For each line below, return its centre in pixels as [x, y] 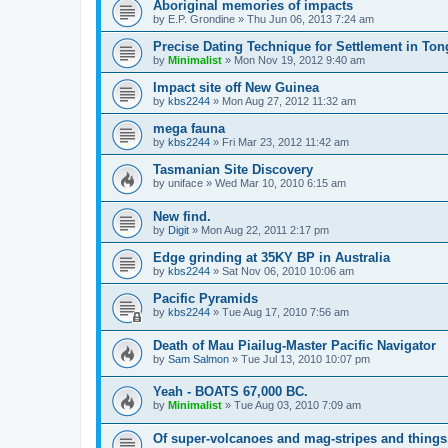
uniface [185, 183]
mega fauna [189, 129]
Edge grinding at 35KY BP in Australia [271, 257]
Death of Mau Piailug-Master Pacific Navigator [294, 345]
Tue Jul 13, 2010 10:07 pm [305, 358]
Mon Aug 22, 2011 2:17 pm [265, 229]
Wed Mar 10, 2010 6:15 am [280, 183]
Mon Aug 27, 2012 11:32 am [289, 101]
